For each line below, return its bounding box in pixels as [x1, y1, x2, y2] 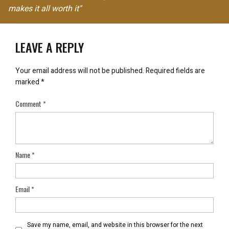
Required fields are [146, 65, 205, 76]
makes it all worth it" [8, 3, 81, 15]
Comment [15, 98, 43, 109]
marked [15, 77, 41, 87]
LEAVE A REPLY [15, 38, 84, 56]
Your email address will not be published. [15, 65, 144, 76]
